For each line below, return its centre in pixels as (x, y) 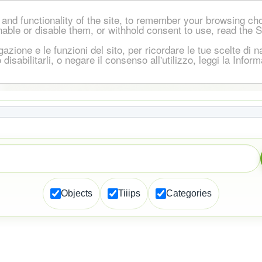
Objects (77, 193)
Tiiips (129, 193)
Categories (189, 193)
